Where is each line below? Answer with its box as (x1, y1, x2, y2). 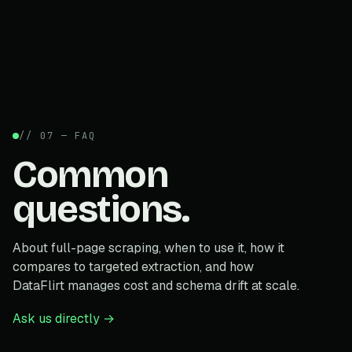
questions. (13, 185, 189, 232)
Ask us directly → (13, 310, 115, 327)
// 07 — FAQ (19, 129, 97, 142)
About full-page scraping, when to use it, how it (13, 239, 284, 256)
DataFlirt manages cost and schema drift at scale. (13, 277, 299, 294)
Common (13, 151, 168, 197)
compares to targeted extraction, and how (13, 258, 254, 275)
